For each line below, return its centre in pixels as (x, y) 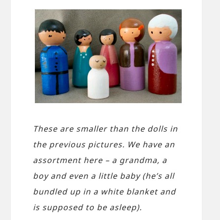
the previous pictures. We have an (104, 145)
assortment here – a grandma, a (100, 160)
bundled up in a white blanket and (105, 192)
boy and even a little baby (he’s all (104, 176)
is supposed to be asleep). (88, 207)
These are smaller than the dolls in (106, 129)
